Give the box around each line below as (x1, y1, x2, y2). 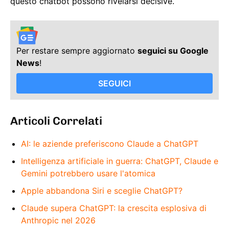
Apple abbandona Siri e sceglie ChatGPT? (21, 185, 182, 196)
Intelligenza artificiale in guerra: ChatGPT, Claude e (21, 155, 218, 166)
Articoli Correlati (10, 113, 102, 128)
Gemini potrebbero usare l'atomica (21, 168, 155, 178)
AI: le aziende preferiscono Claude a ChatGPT (21, 138, 198, 149)
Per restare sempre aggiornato (16, 45, 138, 56)
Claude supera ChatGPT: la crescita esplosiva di (21, 202, 207, 213)
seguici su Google (138, 45, 209, 56)
